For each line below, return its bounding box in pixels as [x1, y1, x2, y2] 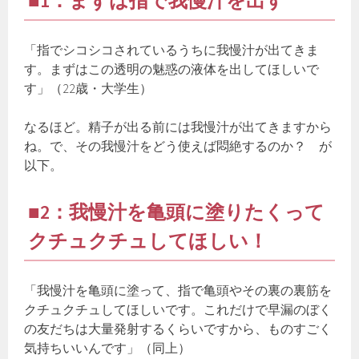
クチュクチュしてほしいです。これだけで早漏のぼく [24, 301, 333, 318]
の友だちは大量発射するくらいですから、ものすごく [24, 321, 333, 337]
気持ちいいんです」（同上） [24, 340, 192, 357]
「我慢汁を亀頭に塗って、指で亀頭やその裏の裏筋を [24, 282, 333, 299]
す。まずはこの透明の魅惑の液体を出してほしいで [24, 61, 320, 78]
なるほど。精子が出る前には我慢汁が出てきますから [24, 119, 333, 135]
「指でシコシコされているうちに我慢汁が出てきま [24, 42, 320, 58]
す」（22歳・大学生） [24, 80, 153, 97]
